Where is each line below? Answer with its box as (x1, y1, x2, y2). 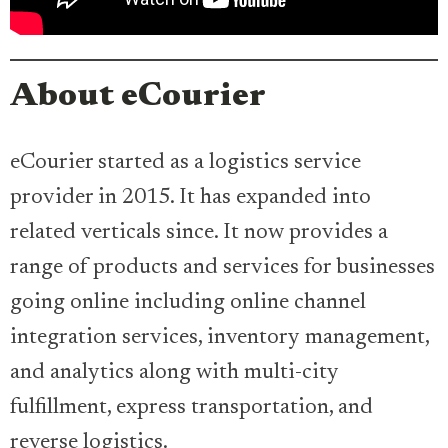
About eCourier (10, 81, 272, 115)
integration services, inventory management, (10, 327, 429, 350)
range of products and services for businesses (10, 257, 435, 280)
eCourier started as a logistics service (10, 152, 361, 175)
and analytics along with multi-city (10, 362, 339, 385)
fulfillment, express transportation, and (10, 397, 373, 420)
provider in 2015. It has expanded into (10, 187, 371, 210)
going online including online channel (10, 292, 366, 315)
